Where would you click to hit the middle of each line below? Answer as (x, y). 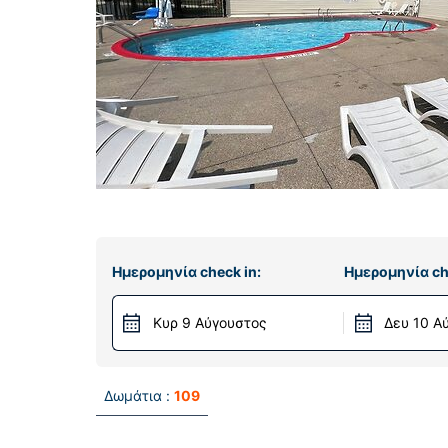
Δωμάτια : (137, 395)
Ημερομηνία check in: (186, 271)
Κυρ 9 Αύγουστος (210, 322)
